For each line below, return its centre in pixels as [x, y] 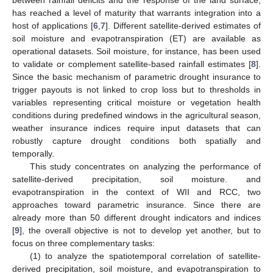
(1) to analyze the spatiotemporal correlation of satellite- [145, 256]
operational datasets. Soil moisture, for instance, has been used [136, 51]
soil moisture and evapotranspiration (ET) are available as [136, 38]
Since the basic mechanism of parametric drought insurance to [136, 76]
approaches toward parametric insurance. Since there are [136, 204]
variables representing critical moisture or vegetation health [136, 102]
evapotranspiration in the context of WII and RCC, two [136, 192]
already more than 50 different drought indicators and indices [136, 217]
